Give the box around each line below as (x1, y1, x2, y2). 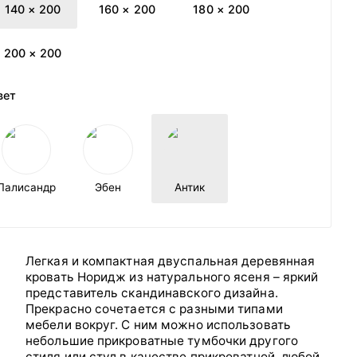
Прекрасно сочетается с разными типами (25, 301, 283, 317)
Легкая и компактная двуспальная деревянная (25, 253, 316, 269)
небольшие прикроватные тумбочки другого (25, 333, 298, 349)
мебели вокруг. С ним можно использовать (25, 317, 291, 333)
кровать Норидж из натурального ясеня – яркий (25, 269, 319, 285)
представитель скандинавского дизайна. (25, 285, 278, 301)
